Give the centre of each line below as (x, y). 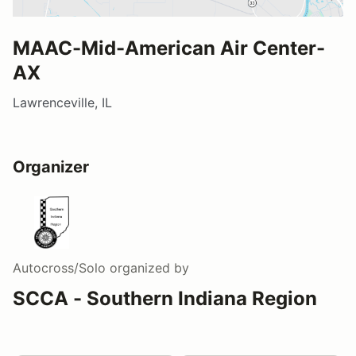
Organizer (51, 167)
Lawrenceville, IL (62, 103)
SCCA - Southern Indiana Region (165, 299)
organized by (147, 268)
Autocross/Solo (59, 268)
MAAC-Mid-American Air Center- (169, 48)
